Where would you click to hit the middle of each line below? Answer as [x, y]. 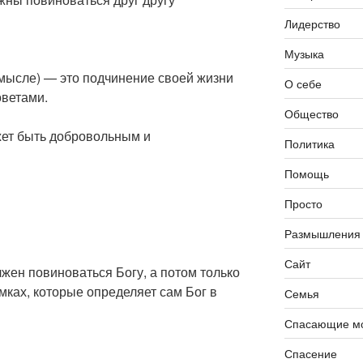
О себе [303, 83]
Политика [309, 143]
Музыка [304, 53]
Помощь [306, 173]
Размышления [322, 233]
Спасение [310, 353]
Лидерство [312, 23]
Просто [303, 203]
